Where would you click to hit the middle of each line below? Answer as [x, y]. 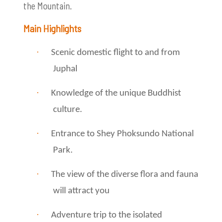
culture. [68, 110]
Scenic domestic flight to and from [115, 53]
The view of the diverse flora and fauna [125, 174]
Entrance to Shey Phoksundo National [122, 134]
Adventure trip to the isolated [107, 215]
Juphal [65, 69]
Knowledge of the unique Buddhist [116, 93]
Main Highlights [52, 28]
